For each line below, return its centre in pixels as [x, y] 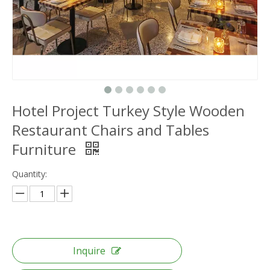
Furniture [46, 149]
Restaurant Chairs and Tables [111, 130]
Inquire [89, 251]
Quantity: [30, 174]
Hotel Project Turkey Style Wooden [128, 111]
